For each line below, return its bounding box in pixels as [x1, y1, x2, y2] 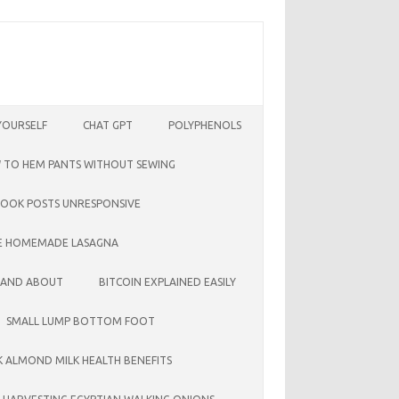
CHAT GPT [83, 119, 133, 131]
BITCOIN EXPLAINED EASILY [99, 276, 236, 288]
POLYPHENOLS [168, 119, 241, 131]
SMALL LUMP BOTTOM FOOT [6, 315, 155, 327]
